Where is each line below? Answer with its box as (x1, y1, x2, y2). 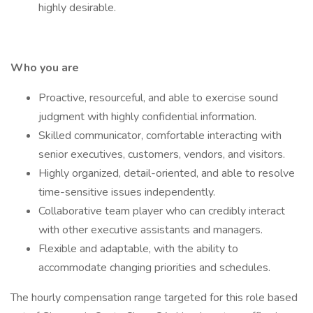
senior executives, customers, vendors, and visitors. (38, 147, 288, 162)
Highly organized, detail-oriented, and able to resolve (38, 166, 295, 181)
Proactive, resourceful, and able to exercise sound (38, 90, 278, 105)
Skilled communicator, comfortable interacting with (38, 128, 282, 143)
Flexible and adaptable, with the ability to (38, 241, 238, 256)
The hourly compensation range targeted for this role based (10, 290, 298, 305)
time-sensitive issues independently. (38, 184, 218, 200)
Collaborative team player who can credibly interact (38, 203, 285, 219)
